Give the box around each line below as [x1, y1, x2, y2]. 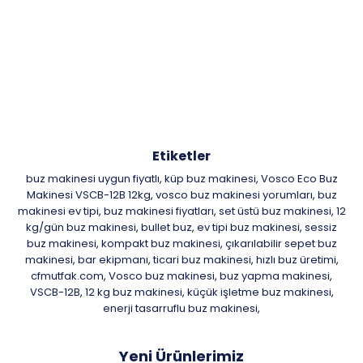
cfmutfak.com [31, 268, 104, 284]
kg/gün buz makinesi [26, 220, 136, 235]
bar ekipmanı [77, 252, 148, 267]
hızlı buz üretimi [255, 252, 336, 267]
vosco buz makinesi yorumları [155, 187, 313, 203]
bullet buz [141, 220, 192, 235]
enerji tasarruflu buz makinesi [103, 301, 258, 316]
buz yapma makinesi [220, 268, 330, 284]
